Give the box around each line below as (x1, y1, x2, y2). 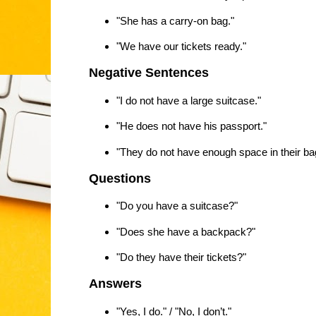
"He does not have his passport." (116, 120, 267, 133)
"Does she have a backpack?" (116, 225, 255, 238)
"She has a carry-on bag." (116, 14, 234, 27)
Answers (89, 276, 142, 291)
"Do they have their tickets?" (116, 251, 246, 264)
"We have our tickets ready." (116, 39, 246, 52)
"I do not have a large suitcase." (116, 94, 261, 107)
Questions (89, 171, 151, 186)
